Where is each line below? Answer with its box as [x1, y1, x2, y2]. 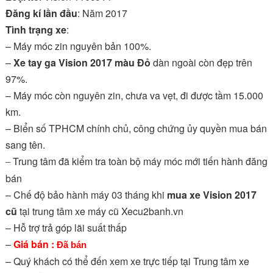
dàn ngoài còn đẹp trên [152, 55, 252, 69]
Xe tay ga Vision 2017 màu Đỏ [13, 55, 153, 69]
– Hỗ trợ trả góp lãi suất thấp [5, 220, 129, 235]
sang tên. [5, 137, 45, 152]
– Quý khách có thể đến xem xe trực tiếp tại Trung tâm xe [5, 253, 249, 268]
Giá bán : [13, 236, 57, 251]
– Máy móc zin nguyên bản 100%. [5, 38, 151, 53]
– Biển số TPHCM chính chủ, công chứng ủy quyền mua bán [5, 121, 267, 135]
